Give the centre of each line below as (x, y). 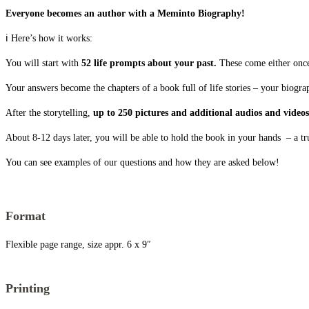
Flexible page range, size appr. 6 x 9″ (78, 245)
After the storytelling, (49, 113)
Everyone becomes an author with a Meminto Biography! (125, 14)
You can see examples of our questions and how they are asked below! (142, 163)
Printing (28, 289)
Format (26, 216)
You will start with (43, 63)
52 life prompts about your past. (149, 63)
